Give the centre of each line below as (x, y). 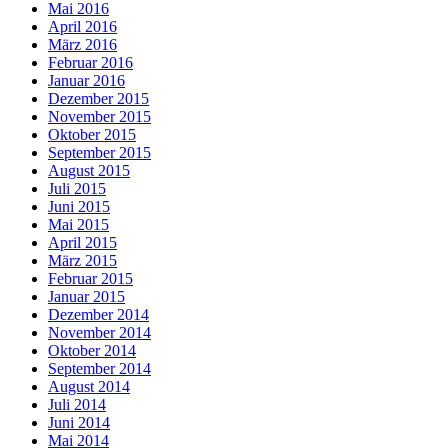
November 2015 (99, 117)
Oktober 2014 (92, 351)
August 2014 (89, 387)
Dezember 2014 (98, 315)
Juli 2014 (77, 405)
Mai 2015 (78, 225)
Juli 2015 (77, 189)
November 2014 (99, 333)
